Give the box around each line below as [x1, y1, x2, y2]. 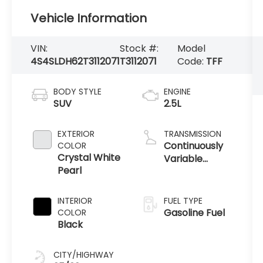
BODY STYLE [53, 85, 102, 97]
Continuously [163, 139, 223, 153]
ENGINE [163, 85, 191, 97]
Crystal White [58, 150, 121, 164]
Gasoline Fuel [163, 205, 225, 220]
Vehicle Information [31, 9, 147, 26]
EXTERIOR [58, 127, 95, 140]
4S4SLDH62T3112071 [31, 54, 120, 68]
